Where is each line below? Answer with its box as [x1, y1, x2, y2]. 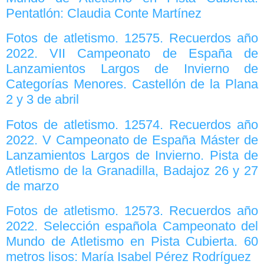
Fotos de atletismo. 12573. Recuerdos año [6, 203, 258, 219]
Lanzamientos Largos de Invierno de [6, 61, 258, 77]
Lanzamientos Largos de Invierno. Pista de [6, 147, 258, 163]
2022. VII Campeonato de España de [6, 46, 258, 61]
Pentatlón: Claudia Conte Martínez [6, 5, 202, 21]
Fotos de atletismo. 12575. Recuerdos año [6, 31, 258, 46]
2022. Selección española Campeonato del [6, 219, 258, 234]
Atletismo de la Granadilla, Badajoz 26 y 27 [6, 163, 258, 178]
